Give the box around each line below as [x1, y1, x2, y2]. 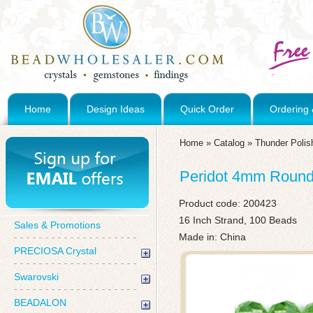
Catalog [214, 138, 245, 148]
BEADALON [14, 297, 66, 308]
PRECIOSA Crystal [14, 245, 96, 256]
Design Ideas [87, 103, 145, 115]
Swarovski [14, 271, 59, 282]
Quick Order [180, 103, 234, 115]
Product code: [179, 198, 243, 209]
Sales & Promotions [14, 219, 101, 231]
